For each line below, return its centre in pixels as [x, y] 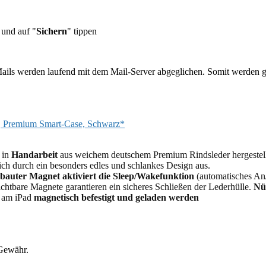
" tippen [82, 31]
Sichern [52, 31]
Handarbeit [34, 154]
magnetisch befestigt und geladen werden [116, 197]
